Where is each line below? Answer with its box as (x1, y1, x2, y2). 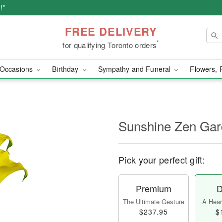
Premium (136, 182, 171, 195)
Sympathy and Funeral (98, 64, 173, 74)
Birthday (52, 64, 81, 74)
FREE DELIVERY (64, 23, 158, 39)
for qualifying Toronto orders (62, 39, 157, 50)
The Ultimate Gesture (123, 197, 184, 206)
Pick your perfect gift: (118, 153, 205, 166)
